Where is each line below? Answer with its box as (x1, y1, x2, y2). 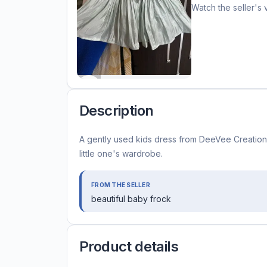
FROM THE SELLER (91, 181, 150, 188)
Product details (79, 237, 178, 255)
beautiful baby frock (91, 193, 171, 204)
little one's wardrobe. (79, 148, 163, 159)
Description (79, 101, 154, 119)
